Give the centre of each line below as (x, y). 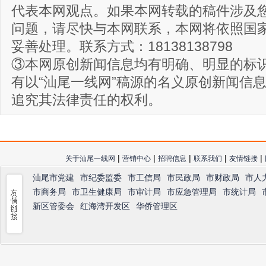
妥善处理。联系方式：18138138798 (122, 46)
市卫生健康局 (97, 192)
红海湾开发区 (105, 206)
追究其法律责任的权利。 (86, 100)
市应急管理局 (192, 192)
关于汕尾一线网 (90, 159)
